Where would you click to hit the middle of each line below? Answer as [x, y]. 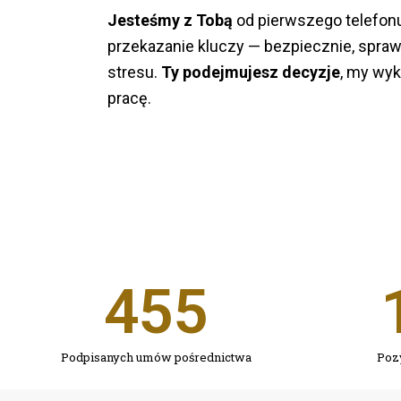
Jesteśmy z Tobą [170, 20]
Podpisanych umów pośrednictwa [157, 357]
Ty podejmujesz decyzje [251, 72]
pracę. [129, 98]
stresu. [134, 72]
